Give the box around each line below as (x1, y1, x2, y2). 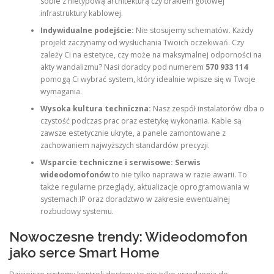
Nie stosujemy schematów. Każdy (133, 24, 253, 35)
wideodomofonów (40, 169, 110, 180)
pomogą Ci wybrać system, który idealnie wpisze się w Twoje (40, 73, 256, 84)
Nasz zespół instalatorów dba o (150, 103, 264, 114)
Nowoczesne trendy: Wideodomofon (9, 229, 248, 245)
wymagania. (40, 86, 82, 97)
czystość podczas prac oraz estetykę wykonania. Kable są (40, 115, 242, 126)
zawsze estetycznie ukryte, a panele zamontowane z (40, 127, 226, 138)
